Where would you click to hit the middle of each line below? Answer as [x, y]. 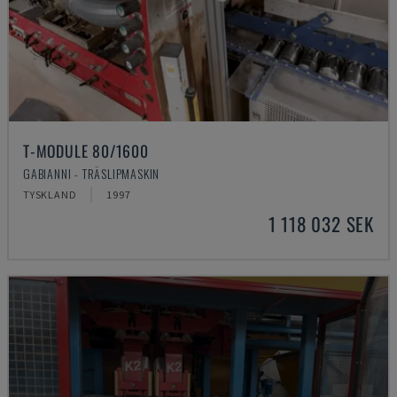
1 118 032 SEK [321, 224]
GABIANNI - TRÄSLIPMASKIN [92, 173]
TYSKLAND [50, 195]
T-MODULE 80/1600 [86, 151]
